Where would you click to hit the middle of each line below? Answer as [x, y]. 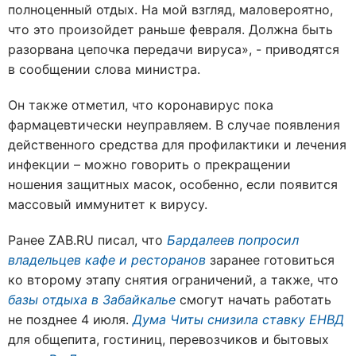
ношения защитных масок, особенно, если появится [173, 184]
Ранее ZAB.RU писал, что [87, 240]
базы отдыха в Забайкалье [92, 300]
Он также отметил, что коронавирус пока [141, 105]
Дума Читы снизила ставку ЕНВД [238, 319]
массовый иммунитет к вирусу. [108, 204]
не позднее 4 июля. [70, 319]
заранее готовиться [270, 260]
